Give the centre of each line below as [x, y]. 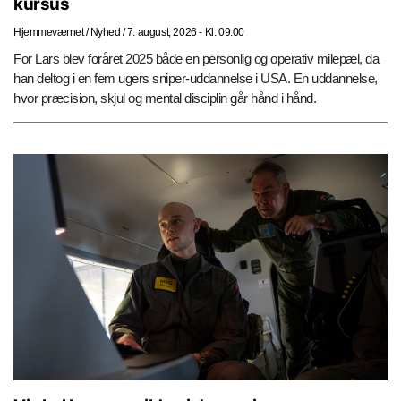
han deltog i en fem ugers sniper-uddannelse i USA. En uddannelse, [196, 78]
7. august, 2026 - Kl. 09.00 [186, 32]
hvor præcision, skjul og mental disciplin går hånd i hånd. [165, 98]
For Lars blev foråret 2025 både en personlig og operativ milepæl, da [196, 58]
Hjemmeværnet [48, 32]
